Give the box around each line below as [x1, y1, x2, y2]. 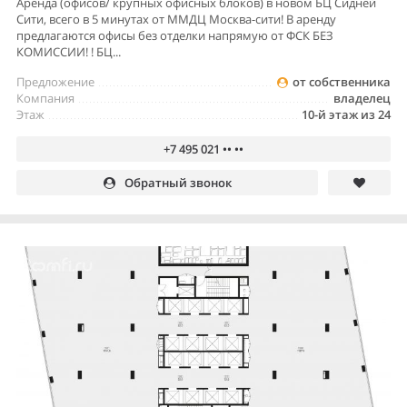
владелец [333, 90, 391, 107]
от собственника [293, 74, 391, 91]
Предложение [16, 74, 94, 91]
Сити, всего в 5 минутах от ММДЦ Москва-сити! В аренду [16, 11, 336, 28]
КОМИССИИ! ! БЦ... [16, 44, 121, 61]
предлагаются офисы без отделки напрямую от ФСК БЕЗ [16, 27, 333, 45]
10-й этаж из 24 [302, 106, 391, 124]
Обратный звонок [124, 174, 232, 192]
